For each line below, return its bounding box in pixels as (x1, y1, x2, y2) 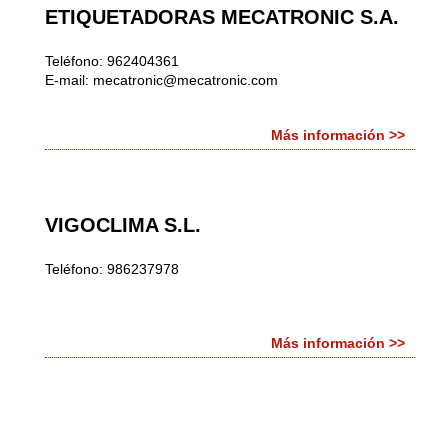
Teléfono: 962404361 (45, 53, 179, 69)
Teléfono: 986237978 (45, 261, 179, 277)
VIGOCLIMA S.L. (45, 214, 201, 236)
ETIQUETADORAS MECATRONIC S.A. (45, 6, 399, 28)
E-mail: (45, 72, 93, 88)
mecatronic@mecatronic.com (93, 72, 278, 88)
